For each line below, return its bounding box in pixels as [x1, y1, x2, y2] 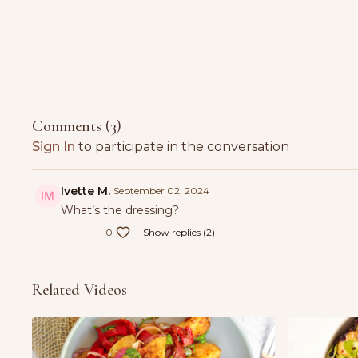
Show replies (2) [143, 226, 216, 238]
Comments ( [32, 117, 111, 136]
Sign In [32, 139, 76, 154]
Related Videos [32, 280, 128, 300]
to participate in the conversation [75, 139, 290, 154]
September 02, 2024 [113, 185, 210, 197]
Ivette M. [61, 184, 111, 198]
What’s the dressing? [61, 203, 180, 217]
